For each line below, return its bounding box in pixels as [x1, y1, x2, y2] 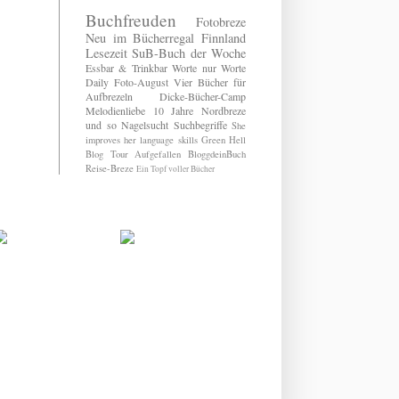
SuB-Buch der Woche [132, 45, 247, 62]
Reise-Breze [85, 162, 134, 175]
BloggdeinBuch [188, 148, 247, 161]
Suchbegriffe [173, 118, 227, 133]
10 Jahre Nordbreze [152, 103, 247, 118]
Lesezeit [85, 45, 127, 62]
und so [85, 118, 117, 133]
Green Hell [200, 134, 247, 147]
